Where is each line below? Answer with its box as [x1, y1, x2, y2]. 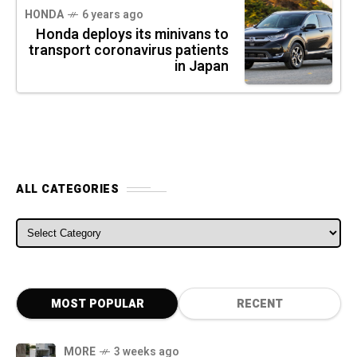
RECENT [237, 296, 283, 313]
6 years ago [82, 6, 143, 24]
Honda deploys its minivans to [36, 24, 229, 46]
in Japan [175, 56, 229, 78]
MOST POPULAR [50, 296, 144, 313]
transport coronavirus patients [29, 40, 229, 62]
